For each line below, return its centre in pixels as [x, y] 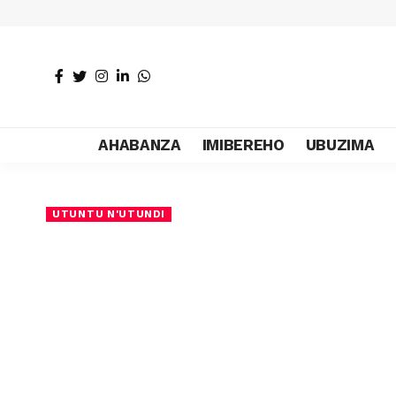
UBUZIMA [340, 145]
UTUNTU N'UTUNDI [109, 214]
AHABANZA [140, 145]
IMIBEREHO [243, 145]
